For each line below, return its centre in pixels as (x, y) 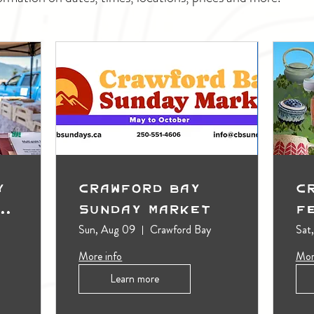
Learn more (135, 279)
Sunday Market (145, 209)
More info (101, 257)
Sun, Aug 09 (107, 230)
